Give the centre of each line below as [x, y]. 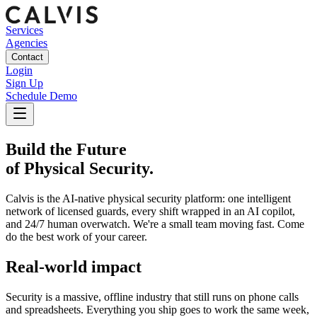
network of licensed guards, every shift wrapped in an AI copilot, [150, 211]
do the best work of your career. [76, 236]
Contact [27, 57]
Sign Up [24, 83]
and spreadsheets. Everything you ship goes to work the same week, [157, 309]
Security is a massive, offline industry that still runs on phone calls [152, 296]
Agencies [27, 43]
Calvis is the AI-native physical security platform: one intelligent [148, 198]
